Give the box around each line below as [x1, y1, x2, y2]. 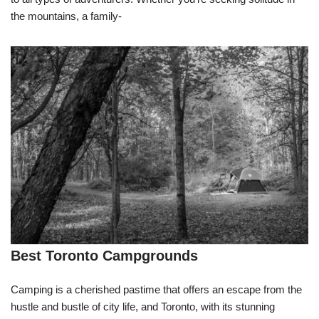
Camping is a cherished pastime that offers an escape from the [11, 283, 302, 296]
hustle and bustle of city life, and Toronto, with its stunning [11, 300, 275, 313]
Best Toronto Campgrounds [11, 248, 198, 264]
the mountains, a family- [11, 9, 122, 22]
